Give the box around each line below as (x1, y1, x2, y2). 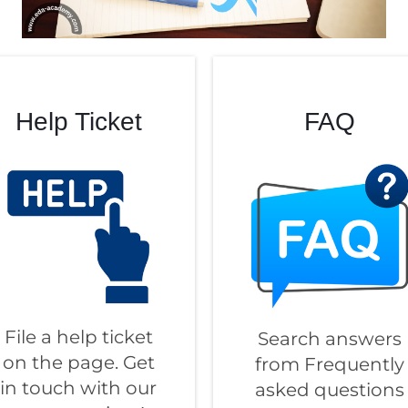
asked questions (254, 379, 404, 402)
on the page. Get (2, 352, 155, 374)
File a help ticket (4, 326, 153, 349)
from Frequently (254, 353, 404, 376)
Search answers (257, 328, 402, 351)
